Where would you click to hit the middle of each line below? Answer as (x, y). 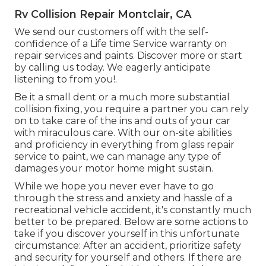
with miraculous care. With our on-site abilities (123, 132)
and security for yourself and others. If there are (128, 257)
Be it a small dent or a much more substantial (122, 97)
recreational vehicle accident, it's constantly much (133, 210)
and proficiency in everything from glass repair (124, 144)
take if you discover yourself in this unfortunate (127, 233)
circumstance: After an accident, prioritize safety (128, 245)
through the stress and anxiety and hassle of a (123, 198)
